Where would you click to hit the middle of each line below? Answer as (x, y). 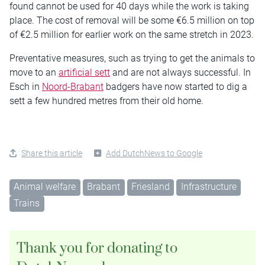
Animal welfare (45, 186)
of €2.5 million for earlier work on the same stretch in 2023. (132, 34)
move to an (34, 72)
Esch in (26, 86)
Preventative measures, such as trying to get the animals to (132, 58)
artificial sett (84, 72)
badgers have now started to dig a (175, 86)
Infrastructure (209, 186)
